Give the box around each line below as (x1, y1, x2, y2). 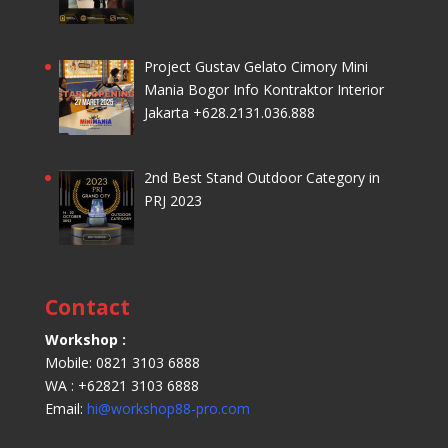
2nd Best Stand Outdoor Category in (144, 168, 381, 188)
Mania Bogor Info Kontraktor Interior (144, 80, 385, 100)
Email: (44, 399, 87, 419)
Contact (44, 293, 130, 322)
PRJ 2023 (144, 191, 203, 211)
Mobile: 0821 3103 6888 (44, 353, 200, 373)
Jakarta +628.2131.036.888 (144, 103, 316, 123)
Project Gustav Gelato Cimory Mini (144, 57, 369, 77)
